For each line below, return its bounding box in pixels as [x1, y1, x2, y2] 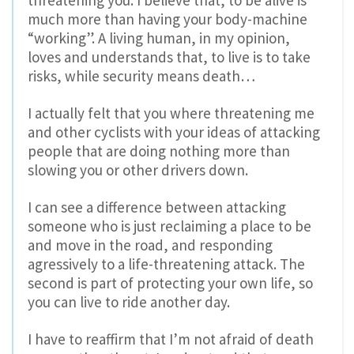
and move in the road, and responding [28, 235, 273, 255]
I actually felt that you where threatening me [28, 104, 314, 123]
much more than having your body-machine [28, 9, 307, 29]
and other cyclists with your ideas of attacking [28, 122, 320, 142]
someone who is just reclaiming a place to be [28, 217, 311, 236]
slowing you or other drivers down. [28, 160, 248, 180]
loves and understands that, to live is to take [28, 47, 311, 67]
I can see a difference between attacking [28, 198, 286, 217]
